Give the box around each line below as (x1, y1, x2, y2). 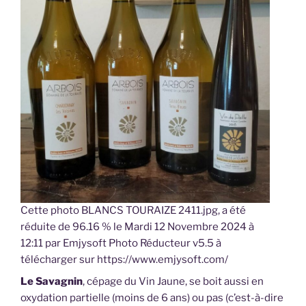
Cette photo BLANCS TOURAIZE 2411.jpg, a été (20, 204, 246, 217)
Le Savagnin (20, 275, 83, 288)
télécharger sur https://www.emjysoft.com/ (20, 253, 228, 266)
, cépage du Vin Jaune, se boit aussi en (83, 275, 264, 288)
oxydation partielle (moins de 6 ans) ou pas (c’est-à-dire (20, 291, 283, 304)
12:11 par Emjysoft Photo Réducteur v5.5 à (20, 237, 221, 250)
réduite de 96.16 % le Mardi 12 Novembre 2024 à (20, 221, 254, 234)
